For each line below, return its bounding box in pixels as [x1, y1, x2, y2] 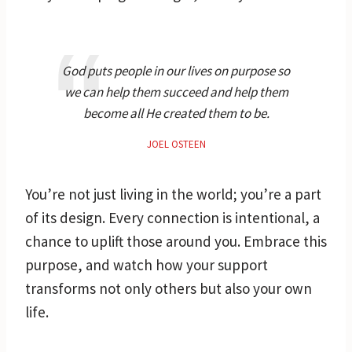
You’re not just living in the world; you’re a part [25, 184, 321, 203]
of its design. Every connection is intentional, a [25, 207, 320, 227]
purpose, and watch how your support [25, 255, 268, 274]
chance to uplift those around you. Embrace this [25, 231, 327, 251]
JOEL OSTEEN [146, 137, 206, 151]
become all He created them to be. [82, 104, 269, 122]
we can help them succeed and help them [64, 82, 288, 101]
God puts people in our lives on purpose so [62, 61, 290, 79]
